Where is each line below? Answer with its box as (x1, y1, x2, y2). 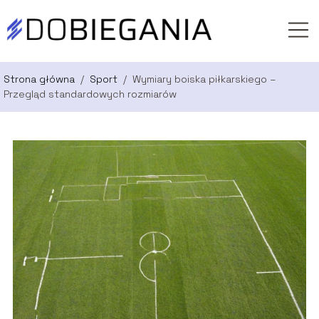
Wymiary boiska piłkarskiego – (132, 73, 276, 86)
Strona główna (4, 73, 78, 86)
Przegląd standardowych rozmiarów (4, 88, 177, 101)
